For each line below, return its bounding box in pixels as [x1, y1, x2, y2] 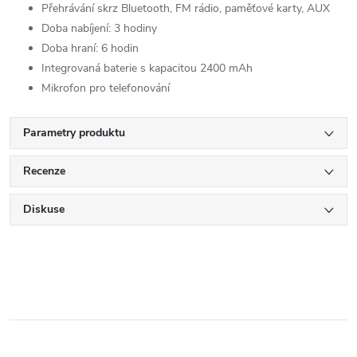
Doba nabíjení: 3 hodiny [41, 21, 157, 36]
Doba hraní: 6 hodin [41, 41, 139, 56]
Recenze [23, 163, 65, 178]
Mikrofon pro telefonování [41, 80, 170, 96]
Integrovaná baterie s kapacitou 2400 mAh [41, 61, 253, 76]
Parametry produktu [23, 125, 125, 140]
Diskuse [23, 202, 65, 217]
